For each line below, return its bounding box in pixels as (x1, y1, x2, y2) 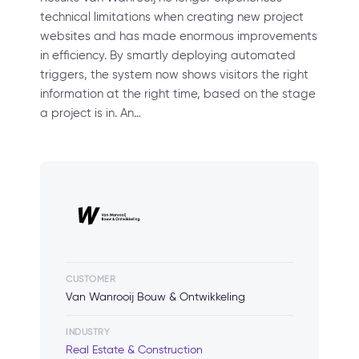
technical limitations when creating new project (40, 10, 304, 24)
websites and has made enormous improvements (40, 29, 317, 43)
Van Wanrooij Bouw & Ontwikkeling (66, 290, 245, 304)
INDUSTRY (66, 326, 111, 337)
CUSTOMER (66, 273, 116, 284)
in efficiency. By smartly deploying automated (40, 48, 296, 63)
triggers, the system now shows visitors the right (40, 67, 309, 82)
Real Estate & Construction (66, 343, 203, 357)
